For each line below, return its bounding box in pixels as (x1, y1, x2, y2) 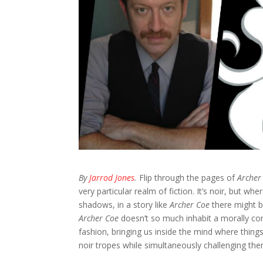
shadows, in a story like (79, 198, 170, 210)
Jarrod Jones (89, 171, 135, 183)
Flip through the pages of (139, 171, 238, 183)
